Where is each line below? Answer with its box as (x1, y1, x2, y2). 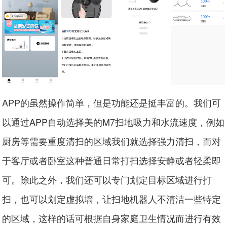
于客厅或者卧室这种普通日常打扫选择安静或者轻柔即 (2, 153, 221, 167)
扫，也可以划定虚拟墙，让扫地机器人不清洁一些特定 (2, 192, 221, 205)
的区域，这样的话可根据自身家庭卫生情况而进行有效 (2, 211, 221, 224)
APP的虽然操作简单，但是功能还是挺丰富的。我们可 (2, 95, 221, 109)
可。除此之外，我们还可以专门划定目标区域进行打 (2, 172, 212, 186)
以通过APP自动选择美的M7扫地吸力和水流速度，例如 (2, 115, 225, 128)
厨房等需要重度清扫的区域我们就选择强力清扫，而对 (2, 134, 221, 147)
